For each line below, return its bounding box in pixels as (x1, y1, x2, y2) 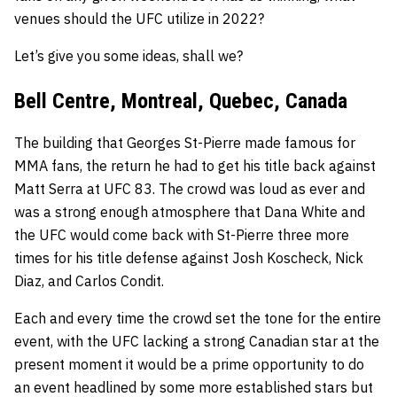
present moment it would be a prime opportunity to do (14, 354, 364, 373)
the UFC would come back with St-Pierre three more (14, 225, 349, 244)
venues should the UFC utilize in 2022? (14, 9, 268, 27)
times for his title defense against (14, 248, 232, 267)
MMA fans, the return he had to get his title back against (14, 156, 376, 175)
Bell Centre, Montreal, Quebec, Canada (14, 88, 347, 113)
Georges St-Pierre (127, 133, 245, 152)
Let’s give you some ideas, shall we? (14, 46, 243, 65)
